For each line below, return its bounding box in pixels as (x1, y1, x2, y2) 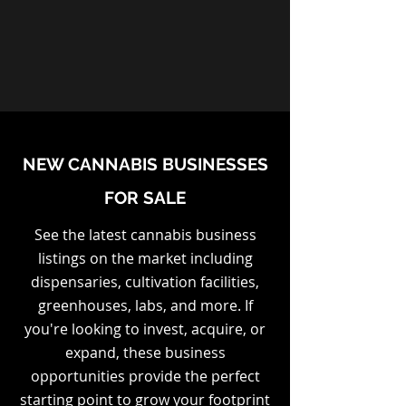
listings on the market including (37, 248, 253, 268)
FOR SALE (104, 188, 186, 208)
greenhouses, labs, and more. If (37, 295, 253, 315)
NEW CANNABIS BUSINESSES (22, 154, 268, 174)
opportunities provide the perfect (30, 366, 260, 386)
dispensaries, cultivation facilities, (31, 272, 259, 292)
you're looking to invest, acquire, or (24, 319, 266, 339)
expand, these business (64, 343, 226, 362)
